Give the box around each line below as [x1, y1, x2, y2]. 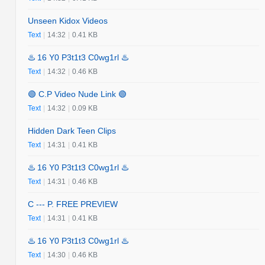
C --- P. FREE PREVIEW [28, 199, 118, 209]
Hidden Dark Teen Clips [28, 125, 117, 135]
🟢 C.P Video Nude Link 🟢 [28, 89, 127, 99]
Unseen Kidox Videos [28, 15, 108, 25]
